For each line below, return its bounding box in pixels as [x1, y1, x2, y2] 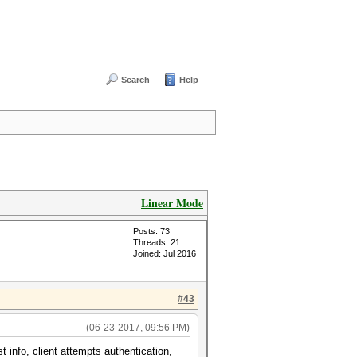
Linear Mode [141, 194, 203, 211]
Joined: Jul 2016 [133, 249, 196, 258]
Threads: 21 [133, 237, 180, 247]
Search [121, 75, 150, 84]
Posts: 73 [133, 226, 170, 236]
